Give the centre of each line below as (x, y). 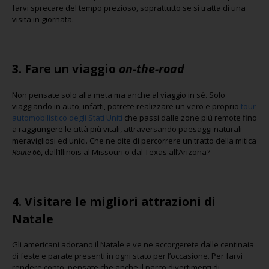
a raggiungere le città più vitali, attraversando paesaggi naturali (127, 129)
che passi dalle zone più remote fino (190, 117)
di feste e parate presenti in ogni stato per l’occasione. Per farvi (127, 256)
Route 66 (26, 152)
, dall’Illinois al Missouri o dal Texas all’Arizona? (125, 152)
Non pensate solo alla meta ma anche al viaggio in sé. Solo (119, 95)
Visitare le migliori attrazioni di (120, 201)
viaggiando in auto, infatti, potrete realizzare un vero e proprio (126, 106)
